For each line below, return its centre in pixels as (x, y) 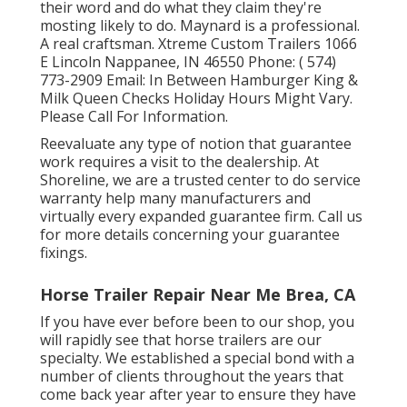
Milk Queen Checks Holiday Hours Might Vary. (196, 98)
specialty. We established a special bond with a (197, 357)
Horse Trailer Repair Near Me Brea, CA (197, 294)
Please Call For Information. (134, 116)
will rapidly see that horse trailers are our (180, 339)
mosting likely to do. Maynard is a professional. (199, 25)
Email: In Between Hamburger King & (230, 79)
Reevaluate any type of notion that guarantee (195, 143)
